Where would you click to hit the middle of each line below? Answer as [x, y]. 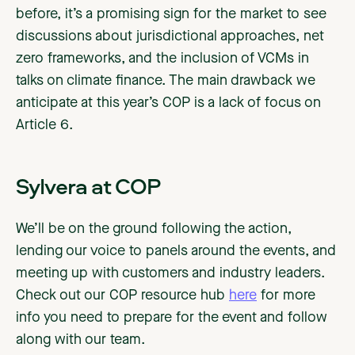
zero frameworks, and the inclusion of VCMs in [162, 59]
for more [286, 296]
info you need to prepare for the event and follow [172, 318]
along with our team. [82, 340]
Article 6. [46, 126]
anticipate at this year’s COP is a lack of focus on [168, 103]
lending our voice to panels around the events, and [176, 252]
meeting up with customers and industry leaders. [170, 274]
